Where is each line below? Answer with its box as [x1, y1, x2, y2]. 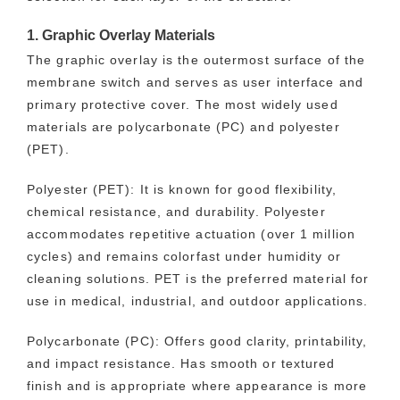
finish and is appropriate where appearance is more [27, 378, 368, 393]
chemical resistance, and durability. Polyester [27, 204, 326, 219]
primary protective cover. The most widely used [27, 96, 338, 112]
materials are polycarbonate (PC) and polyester [27, 119, 340, 134]
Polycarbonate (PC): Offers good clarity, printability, [27, 333, 368, 348]
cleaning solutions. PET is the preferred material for [27, 271, 370, 286]
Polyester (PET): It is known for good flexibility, [27, 181, 337, 196]
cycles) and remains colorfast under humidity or [27, 248, 341, 263]
